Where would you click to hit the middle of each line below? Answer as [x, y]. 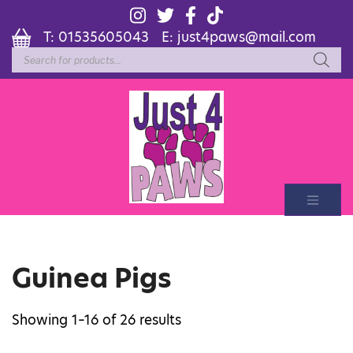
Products [41, 53]
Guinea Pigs [92, 279]
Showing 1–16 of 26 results [97, 320]
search [34, 67]
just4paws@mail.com [246, 37]
